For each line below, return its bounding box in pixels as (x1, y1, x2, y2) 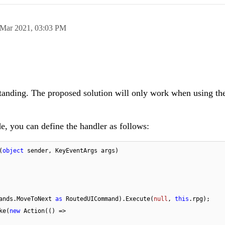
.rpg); (189, 195, 210, 203)
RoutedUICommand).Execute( (62, 195, 154, 203)
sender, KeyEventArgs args (24, 147, 115, 155)
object (3, 147, 24, 155)
